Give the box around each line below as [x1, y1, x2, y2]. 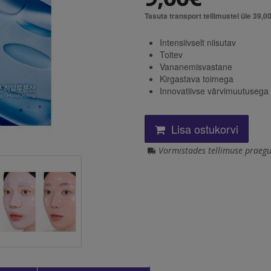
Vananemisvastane [160, 60, 232, 73]
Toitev [160, 48, 183, 60]
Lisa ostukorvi [168, 120, 238, 137]
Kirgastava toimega [160, 72, 233, 85]
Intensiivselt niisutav [160, 36, 236, 48]
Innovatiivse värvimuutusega [160, 84, 269, 97]
